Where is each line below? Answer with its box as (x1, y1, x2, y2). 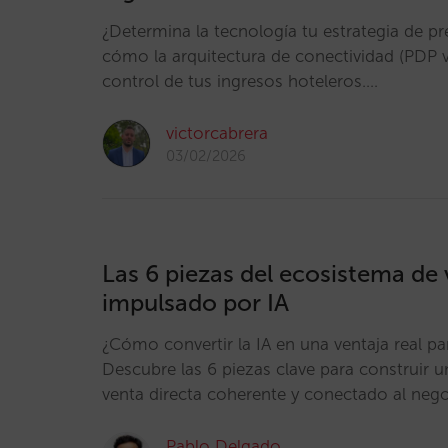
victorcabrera (166, 123, 268, 143)
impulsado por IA (102, 288, 289, 317)
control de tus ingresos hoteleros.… (102, 71, 378, 91)
